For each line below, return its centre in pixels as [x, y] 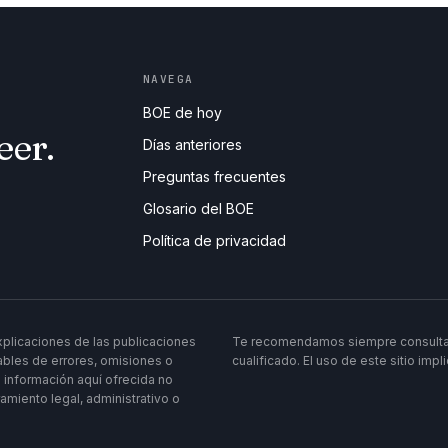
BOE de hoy [182, 113]
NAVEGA [168, 79]
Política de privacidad [214, 241]
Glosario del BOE [198, 209]
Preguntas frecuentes [214, 177]
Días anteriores [192, 145]
